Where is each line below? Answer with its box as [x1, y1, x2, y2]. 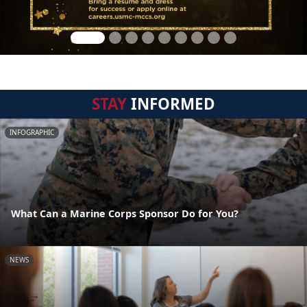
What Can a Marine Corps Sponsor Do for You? [11, 207, 238, 221]
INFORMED [127, 93, 215, 114]
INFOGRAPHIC [10, 127, 54, 137]
